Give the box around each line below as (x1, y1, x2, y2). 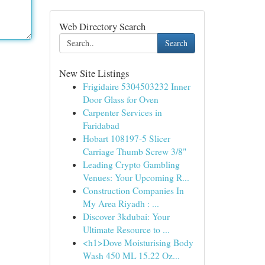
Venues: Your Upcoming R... (82, 172, 189, 183)
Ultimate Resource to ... (82, 224, 170, 235)
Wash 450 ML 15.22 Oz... (82, 250, 180, 261)
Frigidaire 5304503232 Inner (82, 80, 190, 92)
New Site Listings (59, 66, 129, 80)
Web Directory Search (59, 20, 146, 33)
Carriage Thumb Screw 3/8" (82, 146, 186, 157)
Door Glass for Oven (82, 93, 159, 105)
